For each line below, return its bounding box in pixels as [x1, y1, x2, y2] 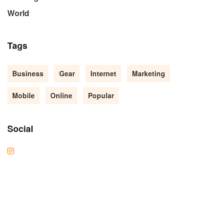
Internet [90, 68, 116, 79]
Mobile [12, 90, 35, 101]
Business [12, 68, 44, 79]
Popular [88, 90, 114, 101]
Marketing [132, 68, 165, 79]
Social [7, 122, 33, 135]
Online [50, 90, 72, 101]
